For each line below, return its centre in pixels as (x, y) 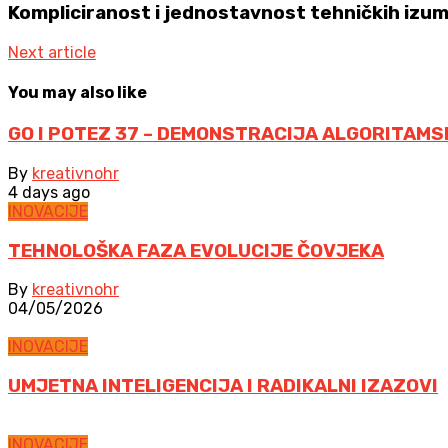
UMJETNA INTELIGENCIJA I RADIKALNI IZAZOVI (223, 386)
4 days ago (49, 192)
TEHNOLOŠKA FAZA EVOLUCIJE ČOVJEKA (196, 250)
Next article (52, 52)
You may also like (77, 93)
